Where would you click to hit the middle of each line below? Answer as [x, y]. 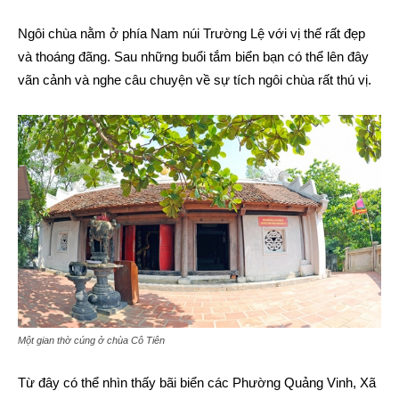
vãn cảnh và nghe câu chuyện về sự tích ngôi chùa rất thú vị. [195, 80]
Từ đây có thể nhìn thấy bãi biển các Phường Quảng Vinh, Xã [197, 383]
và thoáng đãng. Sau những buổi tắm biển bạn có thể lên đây [193, 57]
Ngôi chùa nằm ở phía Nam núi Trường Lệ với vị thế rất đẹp [191, 34]
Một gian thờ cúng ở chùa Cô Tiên [91, 341]
